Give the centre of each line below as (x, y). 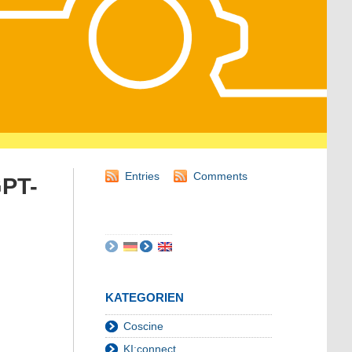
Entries (142, 176)
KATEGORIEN (145, 297)
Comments (220, 176)
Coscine (143, 326)
